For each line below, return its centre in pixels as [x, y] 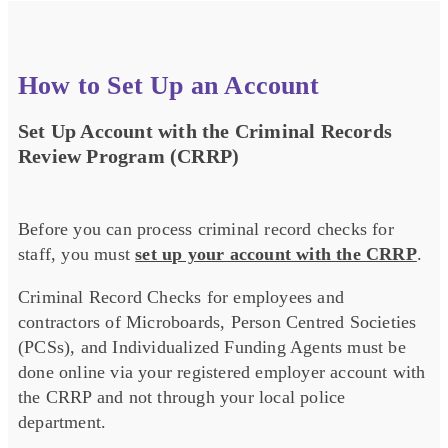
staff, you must [77, 254]
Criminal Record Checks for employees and [181, 297]
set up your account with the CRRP [276, 254]
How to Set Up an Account [168, 85]
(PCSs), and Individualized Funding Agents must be [212, 347]
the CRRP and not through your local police [182, 397]
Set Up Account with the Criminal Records [205, 131]
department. [65, 422]
